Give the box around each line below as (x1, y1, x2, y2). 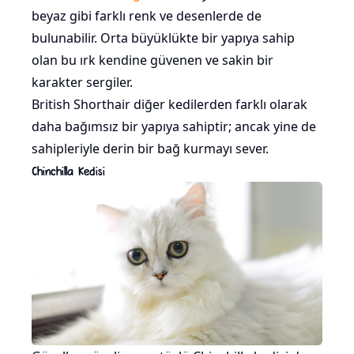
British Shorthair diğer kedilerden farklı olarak (32, 96, 307, 114)
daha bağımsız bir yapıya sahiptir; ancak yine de (32, 118, 316, 136)
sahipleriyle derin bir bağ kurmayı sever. (32, 140, 269, 158)
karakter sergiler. (32, 73, 133, 92)
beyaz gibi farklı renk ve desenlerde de (32, 7, 262, 25)
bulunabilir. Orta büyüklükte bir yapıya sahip (32, 29, 295, 47)
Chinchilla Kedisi (32, 163, 105, 179)
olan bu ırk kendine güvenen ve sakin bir (32, 51, 273, 70)
